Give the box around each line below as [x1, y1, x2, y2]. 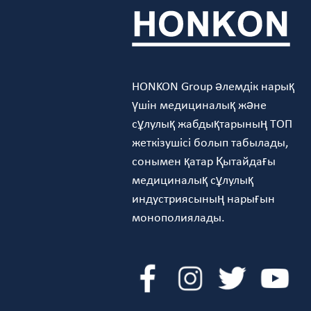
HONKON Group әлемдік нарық [132, 81, 295, 94]
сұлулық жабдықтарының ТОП [132, 118, 293, 132]
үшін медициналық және [132, 99, 267, 113]
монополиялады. [132, 212, 226, 226]
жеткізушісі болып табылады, [132, 137, 289, 151]
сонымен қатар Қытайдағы [132, 155, 276, 169]
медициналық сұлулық [132, 174, 254, 188]
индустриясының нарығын [132, 193, 276, 207]
